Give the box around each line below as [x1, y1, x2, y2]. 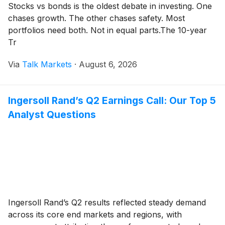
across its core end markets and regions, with [8, 209, 182, 219]
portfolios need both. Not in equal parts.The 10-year [8, 25, 207, 35]
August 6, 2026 [79, 59, 137, 69]
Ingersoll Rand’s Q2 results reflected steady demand [8, 197, 206, 207]
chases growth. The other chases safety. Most [8, 13, 185, 23]
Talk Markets [22, 59, 72, 69]
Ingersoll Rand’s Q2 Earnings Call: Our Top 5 [8, 94, 216, 106]
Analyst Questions [8, 108, 96, 121]
